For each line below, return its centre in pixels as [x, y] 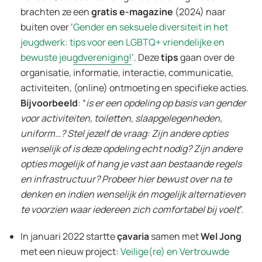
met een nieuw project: [70, 251]
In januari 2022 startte [69, 236]
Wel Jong [221, 236]
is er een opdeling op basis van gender [166, 103]
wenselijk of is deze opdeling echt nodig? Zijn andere [131, 148]
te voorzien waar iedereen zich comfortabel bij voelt [130, 209]
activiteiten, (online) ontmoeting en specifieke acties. [135, 87]
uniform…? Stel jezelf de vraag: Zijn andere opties [124, 133]
